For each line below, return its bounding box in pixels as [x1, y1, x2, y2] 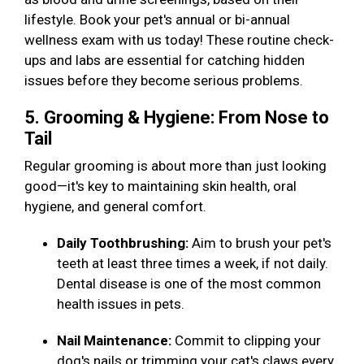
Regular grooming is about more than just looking [24, 158, 327, 175]
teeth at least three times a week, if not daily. [57, 255, 328, 272]
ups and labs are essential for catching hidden [24, 52, 305, 69]
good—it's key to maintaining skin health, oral [24, 178, 297, 195]
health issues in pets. [57, 296, 191, 313]
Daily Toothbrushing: [57, 235, 188, 252]
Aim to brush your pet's [188, 235, 331, 252]
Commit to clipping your [175, 332, 321, 349]
